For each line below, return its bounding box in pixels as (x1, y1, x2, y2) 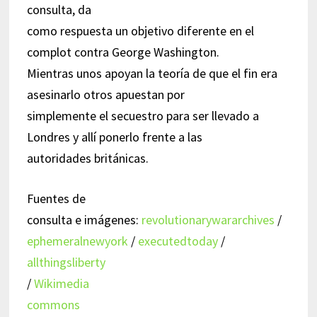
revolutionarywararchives (141, 211, 275, 228)
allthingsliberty (26, 253, 105, 270)
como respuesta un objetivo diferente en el (26, 22, 254, 39)
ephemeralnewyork (26, 232, 128, 249)
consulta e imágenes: (26, 211, 142, 228)
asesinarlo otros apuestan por (26, 86, 185, 103)
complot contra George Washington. (26, 43, 219, 60)
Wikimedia (33, 275, 89, 292)
